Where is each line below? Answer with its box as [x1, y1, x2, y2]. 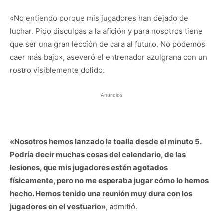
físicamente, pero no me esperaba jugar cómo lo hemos [10, 175, 209, 185]
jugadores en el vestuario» [10, 201, 106, 211]
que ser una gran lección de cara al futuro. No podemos [10, 39, 205, 49]
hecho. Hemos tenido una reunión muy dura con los [10, 188, 192, 198]
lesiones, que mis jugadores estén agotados [10, 162, 168, 172]
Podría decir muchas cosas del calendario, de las [10, 149, 186, 159]
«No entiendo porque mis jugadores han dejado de [10, 13, 188, 23]
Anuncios [101, 91, 122, 98]
